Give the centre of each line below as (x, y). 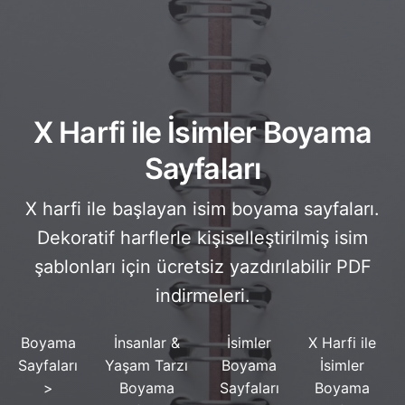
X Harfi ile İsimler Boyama (202, 132)
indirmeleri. (202, 295)
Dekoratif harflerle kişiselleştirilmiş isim (202, 237)
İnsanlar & (146, 342)
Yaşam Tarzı (147, 365)
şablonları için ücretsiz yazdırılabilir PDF (202, 266)
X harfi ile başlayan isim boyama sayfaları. (202, 208)
